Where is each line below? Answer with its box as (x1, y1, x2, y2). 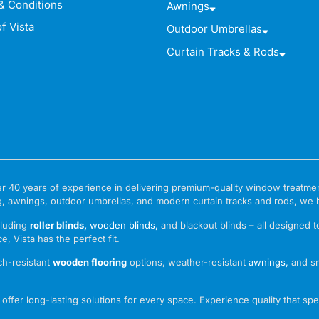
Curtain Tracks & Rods (166, 45, 279, 59)
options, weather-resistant (127, 256, 249, 268)
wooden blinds (90, 219, 156, 231)
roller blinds (30, 219, 85, 231)
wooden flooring (53, 256, 127, 268)
